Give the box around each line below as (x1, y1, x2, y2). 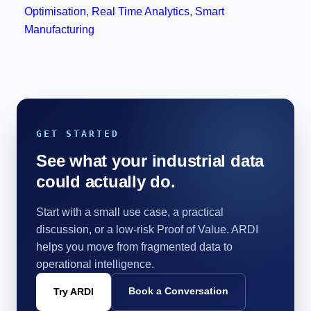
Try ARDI (53, 286, 94, 298)
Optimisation (24, 6, 86, 18)
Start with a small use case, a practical (36, 206, 224, 219)
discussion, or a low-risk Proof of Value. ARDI (36, 224, 258, 236)
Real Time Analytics (92, 6, 190, 18)
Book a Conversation (128, 285, 228, 297)
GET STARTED (36, 128, 119, 140)
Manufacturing (24, 24, 94, 36)
